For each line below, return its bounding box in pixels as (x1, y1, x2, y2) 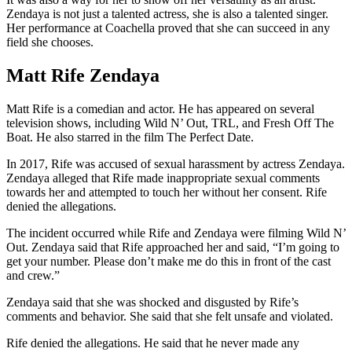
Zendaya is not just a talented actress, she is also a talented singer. (6, 7, 328, 21)
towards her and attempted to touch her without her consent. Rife (6, 185, 327, 199)
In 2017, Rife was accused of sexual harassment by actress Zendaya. (6, 156, 345, 170)
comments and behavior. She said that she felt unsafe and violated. (6, 309, 333, 323)
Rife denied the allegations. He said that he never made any (6, 335, 299, 350)
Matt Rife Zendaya (6, 65, 159, 86)
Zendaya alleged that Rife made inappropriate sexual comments (6, 170, 320, 185)
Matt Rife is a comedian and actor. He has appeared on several (6, 101, 314, 115)
